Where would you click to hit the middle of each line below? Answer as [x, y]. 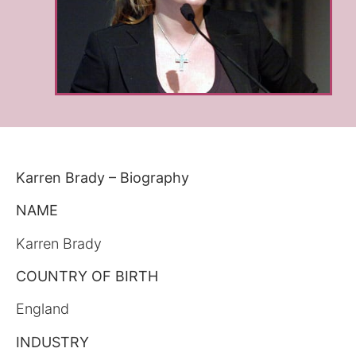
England [43, 309]
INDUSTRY [52, 342]
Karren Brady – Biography [103, 177]
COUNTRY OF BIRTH [87, 277]
